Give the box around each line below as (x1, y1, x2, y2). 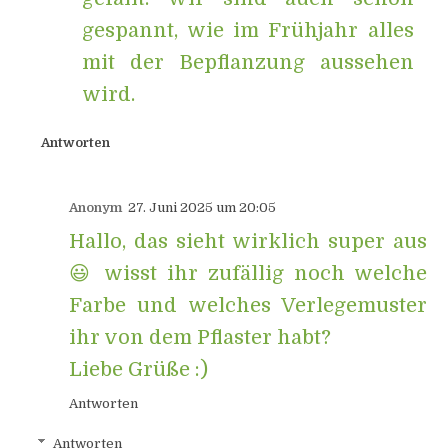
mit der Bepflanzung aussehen (82, 50, 414, 74)
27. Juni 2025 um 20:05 (128, 200, 277, 216)
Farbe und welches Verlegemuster (69, 294, 427, 318)
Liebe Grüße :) (69, 358, 209, 382)
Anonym (69, 200, 123, 216)
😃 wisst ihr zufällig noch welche (69, 262, 427, 286)
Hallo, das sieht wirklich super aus (69, 230, 427, 254)
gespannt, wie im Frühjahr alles (82, 18, 414, 42)
